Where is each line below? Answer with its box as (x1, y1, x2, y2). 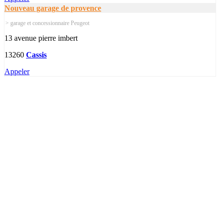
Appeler (4, 67, 29, 76)
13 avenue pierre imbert (4, 33, 78, 42)
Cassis (26, 50, 47, 59)
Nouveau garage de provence (4, 3, 101, 12)
